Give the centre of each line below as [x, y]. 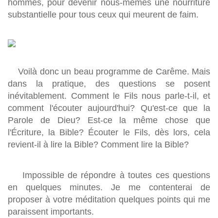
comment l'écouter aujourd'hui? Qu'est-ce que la [109, 108]
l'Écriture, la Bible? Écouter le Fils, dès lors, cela [109, 133]
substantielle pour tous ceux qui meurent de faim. [103, 15]
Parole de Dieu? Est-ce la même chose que [109, 120]
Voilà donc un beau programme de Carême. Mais [109, 72]
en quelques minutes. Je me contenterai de [109, 188]
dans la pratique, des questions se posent [109, 84]
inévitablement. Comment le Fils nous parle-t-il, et [109, 96]
